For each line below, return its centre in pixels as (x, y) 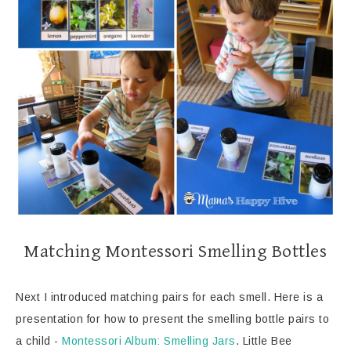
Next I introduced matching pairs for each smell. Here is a (169, 297)
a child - (39, 341)
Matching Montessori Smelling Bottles (175, 252)
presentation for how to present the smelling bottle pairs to (172, 319)
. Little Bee (264, 341)
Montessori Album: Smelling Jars (149, 341)
